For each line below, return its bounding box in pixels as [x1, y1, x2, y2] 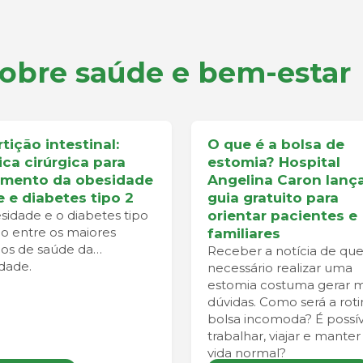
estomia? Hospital [207, 154, 340, 170]
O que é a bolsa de [207, 136, 344, 152]
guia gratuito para [207, 190, 339, 206]
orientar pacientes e [207, 207, 357, 224]
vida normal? [207, 345, 286, 361]
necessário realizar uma [207, 260, 352, 275]
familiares [207, 225, 280, 241]
